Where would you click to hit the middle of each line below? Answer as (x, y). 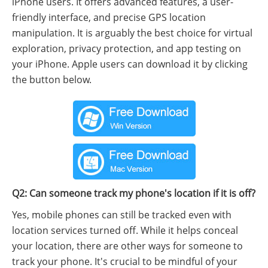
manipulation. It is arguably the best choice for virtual (132, 33)
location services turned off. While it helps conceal (125, 230)
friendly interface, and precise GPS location (109, 17)
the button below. (52, 79)
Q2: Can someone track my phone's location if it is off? (134, 193)
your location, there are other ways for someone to (127, 246)
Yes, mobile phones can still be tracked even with (122, 214)
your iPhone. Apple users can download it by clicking (130, 64)
